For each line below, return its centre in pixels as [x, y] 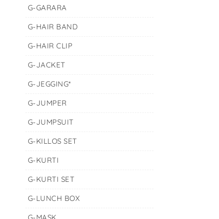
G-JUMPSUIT [51, 122]
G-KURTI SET [51, 179]
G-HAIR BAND [53, 27]
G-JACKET [46, 65]
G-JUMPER [47, 103]
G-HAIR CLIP [50, 46]
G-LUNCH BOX [54, 198]
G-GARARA [47, 8]
